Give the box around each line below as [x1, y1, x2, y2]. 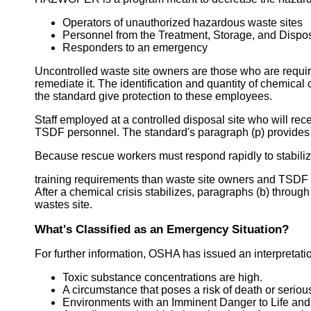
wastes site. [35, 198, 92, 210]
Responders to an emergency [62, 41, 208, 53]
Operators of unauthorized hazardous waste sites [62, 16, 303, 28]
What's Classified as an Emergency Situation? [35, 221, 289, 236]
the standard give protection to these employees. [35, 90, 272, 102]
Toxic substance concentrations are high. [62, 271, 262, 283]
